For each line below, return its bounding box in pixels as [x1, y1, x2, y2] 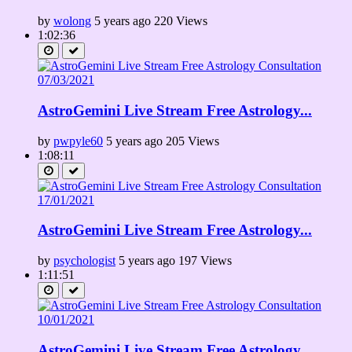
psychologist [53, 253, 115, 267]
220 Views [154, 14, 207, 28]
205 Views [166, 134, 219, 148]
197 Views [178, 253, 232, 267]
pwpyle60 [53, 134, 103, 148]
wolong [53, 14, 91, 28]
